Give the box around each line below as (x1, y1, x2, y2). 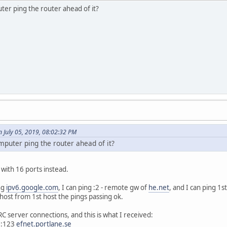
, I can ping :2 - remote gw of (58, 183, 148, 193)
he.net (148, 183, 169, 193)
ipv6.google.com (6, 183, 58, 193)
